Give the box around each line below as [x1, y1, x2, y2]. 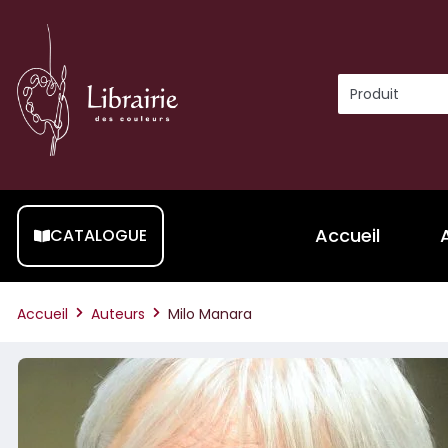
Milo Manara [168, 304, 252, 325]
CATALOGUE [50, 224, 147, 248]
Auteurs [91, 304, 145, 325]
